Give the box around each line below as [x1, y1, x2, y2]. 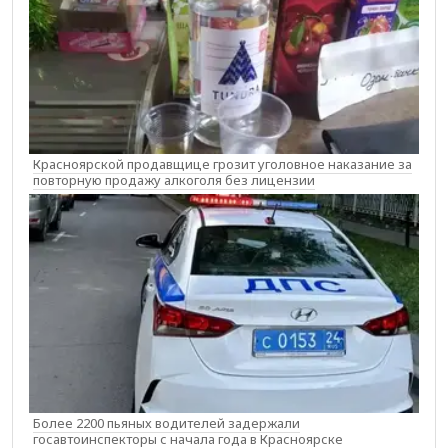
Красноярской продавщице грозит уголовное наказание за [33, 154, 412, 173]
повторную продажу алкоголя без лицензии [33, 170, 315, 189]
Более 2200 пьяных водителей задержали [33, 414, 300, 433]
